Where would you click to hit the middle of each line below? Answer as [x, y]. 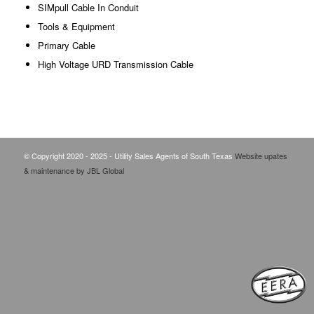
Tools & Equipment [76, 27]
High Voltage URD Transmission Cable [115, 64]
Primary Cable [66, 46]
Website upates [261, 156]
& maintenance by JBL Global [74, 171]
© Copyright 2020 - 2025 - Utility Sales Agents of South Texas [129, 156]
